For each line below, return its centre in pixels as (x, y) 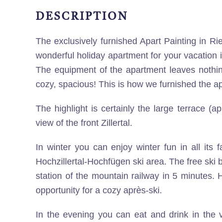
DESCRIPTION (82, 17)
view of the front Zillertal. (84, 123)
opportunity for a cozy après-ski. (99, 190)
